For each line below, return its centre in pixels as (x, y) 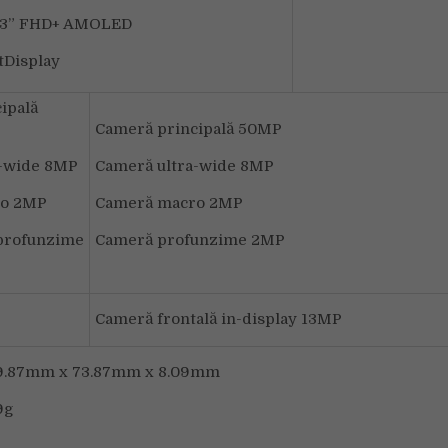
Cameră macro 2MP (169, 203)
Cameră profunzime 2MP (190, 240)
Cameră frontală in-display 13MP (218, 319)
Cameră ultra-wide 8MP (184, 166)
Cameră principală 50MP (188, 129)
